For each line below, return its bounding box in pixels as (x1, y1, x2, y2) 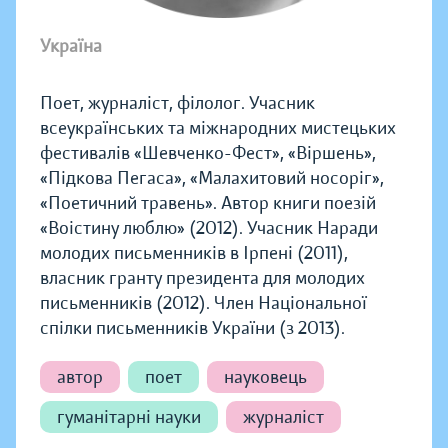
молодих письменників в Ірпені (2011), (40, 242, 348, 264)
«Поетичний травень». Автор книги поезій (40, 192, 376, 214)
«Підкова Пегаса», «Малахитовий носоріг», (40, 167, 384, 189)
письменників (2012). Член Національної (40, 292, 367, 314)
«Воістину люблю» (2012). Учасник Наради (40, 217, 378, 239)
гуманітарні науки (57, 406, 201, 428)
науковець (224, 366, 307, 388)
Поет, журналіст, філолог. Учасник (40, 92, 315, 114)
